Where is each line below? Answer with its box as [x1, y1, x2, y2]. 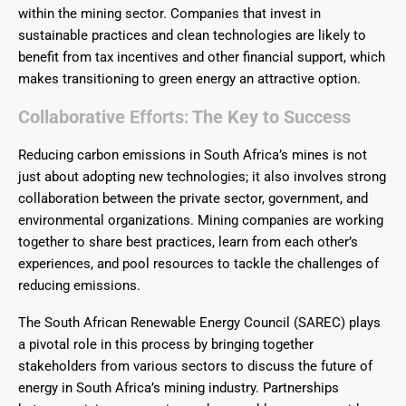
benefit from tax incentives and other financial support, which [18, 49, 385, 66]
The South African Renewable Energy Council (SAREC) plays [18, 314, 381, 332]
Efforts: [125, 106, 188, 129]
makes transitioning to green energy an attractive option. [18, 71, 361, 88]
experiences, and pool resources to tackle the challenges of [18, 256, 379, 273]
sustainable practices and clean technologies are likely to [18, 27, 366, 44]
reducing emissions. [18, 277, 140, 295]
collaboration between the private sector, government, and [18, 190, 368, 208]
